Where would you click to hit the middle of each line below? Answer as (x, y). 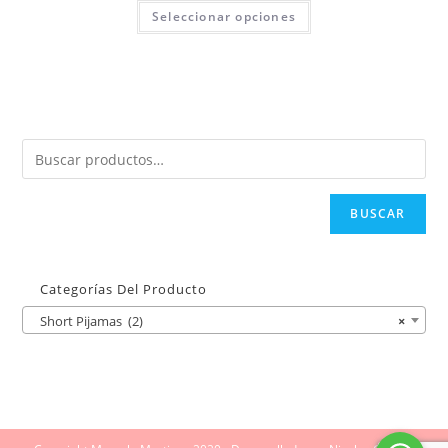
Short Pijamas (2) (87, 320)
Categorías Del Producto (124, 289)
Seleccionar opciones (224, 17)
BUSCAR (378, 214)
